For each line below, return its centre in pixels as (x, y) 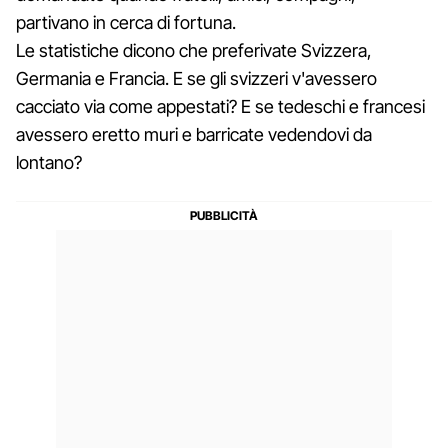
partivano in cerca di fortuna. (126, 22)
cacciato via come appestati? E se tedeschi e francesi (220, 106)
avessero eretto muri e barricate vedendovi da (194, 134)
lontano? (49, 162)
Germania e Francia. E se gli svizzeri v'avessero (196, 78)
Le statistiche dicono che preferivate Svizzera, (194, 50)
